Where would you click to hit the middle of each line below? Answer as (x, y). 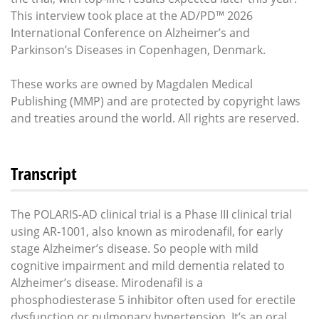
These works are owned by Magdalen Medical (132, 84)
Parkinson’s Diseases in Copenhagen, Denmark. (138, 50)
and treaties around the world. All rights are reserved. (155, 119)
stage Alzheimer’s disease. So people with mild (135, 249)
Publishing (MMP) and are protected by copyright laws (156, 101)
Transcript (44, 174)
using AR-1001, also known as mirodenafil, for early (147, 232)
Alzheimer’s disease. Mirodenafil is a (107, 283)
